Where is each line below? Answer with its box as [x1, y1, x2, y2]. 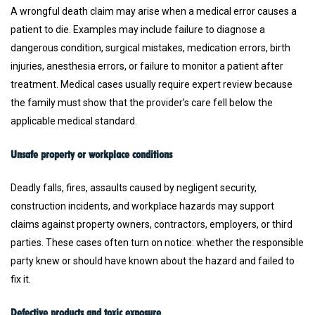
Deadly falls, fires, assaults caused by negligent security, [11, 182, 257, 194]
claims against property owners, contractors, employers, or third [11, 219, 292, 231]
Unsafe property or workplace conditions [11, 148, 172, 162]
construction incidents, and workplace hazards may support [11, 200, 274, 212]
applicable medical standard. [11, 115, 137, 127]
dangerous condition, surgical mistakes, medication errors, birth [11, 42, 290, 54]
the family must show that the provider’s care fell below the [11, 97, 273, 109]
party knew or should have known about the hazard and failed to [11, 255, 295, 267]
